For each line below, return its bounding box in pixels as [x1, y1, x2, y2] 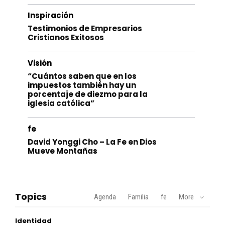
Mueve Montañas [28, 145, 97, 156]
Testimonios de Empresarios [28, 23, 142, 34]
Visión [28, 57, 52, 68]
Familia [128, 192, 149, 201]
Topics [15, 190, 47, 203]
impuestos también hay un [28, 79, 136, 90]
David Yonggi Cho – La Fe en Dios [28, 136, 157, 147]
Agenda [94, 192, 116, 201]
